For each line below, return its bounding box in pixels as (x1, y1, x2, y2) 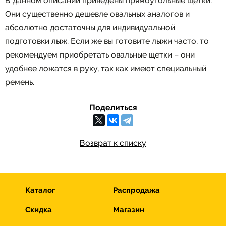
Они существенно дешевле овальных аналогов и (5, 9, 190, 19)
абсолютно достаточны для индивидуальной (5, 22, 175, 32)
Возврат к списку (80, 138, 146, 148)
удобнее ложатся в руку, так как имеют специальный (5, 63, 206, 73)
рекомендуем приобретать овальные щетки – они (5, 49, 195, 60)
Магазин (113, 205, 144, 214)
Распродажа (113, 186, 160, 195)
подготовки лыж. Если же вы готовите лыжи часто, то (5, 36, 209, 46)
